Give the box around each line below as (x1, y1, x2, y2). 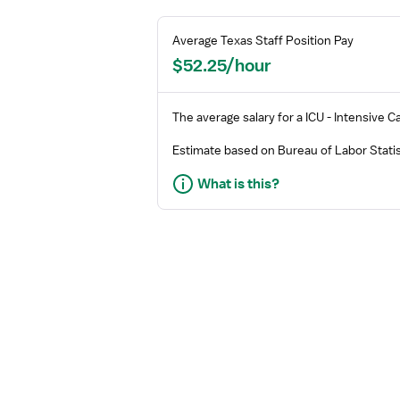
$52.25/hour (172, 54, 271, 76)
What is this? (197, 174, 279, 193)
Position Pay (286, 31, 354, 48)
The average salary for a (172, 108, 303, 125)
